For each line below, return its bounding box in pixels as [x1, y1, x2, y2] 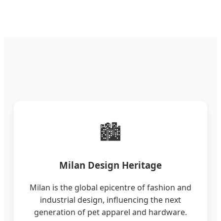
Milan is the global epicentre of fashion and [30, 182, 191, 193]
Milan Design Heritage [59, 159, 162, 172]
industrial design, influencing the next [40, 194, 181, 205]
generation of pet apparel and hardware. [34, 206, 187, 218]
